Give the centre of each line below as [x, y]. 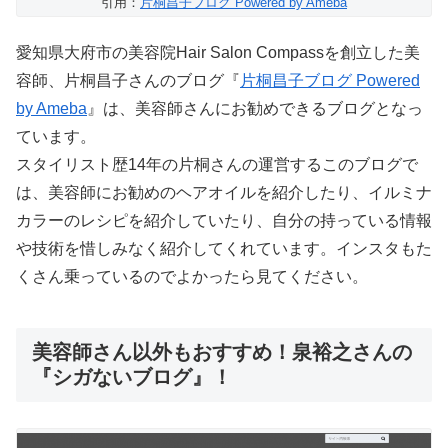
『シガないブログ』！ [132, 377]
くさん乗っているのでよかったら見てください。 [192, 277]
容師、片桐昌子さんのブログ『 [128, 81]
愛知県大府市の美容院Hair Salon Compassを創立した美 [218, 53]
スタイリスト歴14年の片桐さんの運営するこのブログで [217, 165]
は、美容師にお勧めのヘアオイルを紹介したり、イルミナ [224, 193]
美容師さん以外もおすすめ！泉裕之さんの [222, 352]
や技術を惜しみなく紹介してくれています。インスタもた [224, 249]
